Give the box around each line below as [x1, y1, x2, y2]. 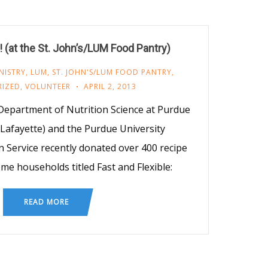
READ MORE [23, 196, 69, 207]
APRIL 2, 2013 [83, 81, 136, 92]
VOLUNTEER [25, 81, 71, 92]
